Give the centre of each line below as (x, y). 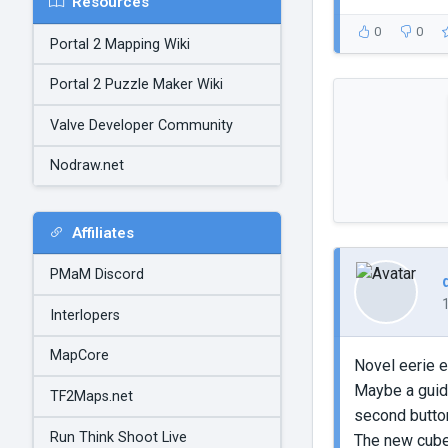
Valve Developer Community (141, 125)
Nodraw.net (87, 166)
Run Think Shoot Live (118, 437)
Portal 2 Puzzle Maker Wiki (136, 85)
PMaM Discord (97, 275)
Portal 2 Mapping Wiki (120, 44)
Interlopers (85, 315)
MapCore (79, 356)
